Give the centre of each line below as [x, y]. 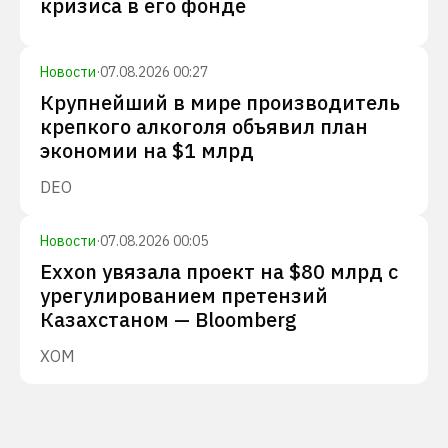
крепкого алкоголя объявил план [204, 126]
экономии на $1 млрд [147, 150]
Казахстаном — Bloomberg [168, 319]
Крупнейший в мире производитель [220, 102]
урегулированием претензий [184, 295]
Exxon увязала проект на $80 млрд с [219, 271]
